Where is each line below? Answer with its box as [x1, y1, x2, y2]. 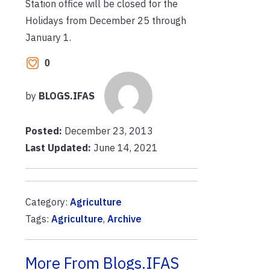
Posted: [25, 125, 64, 137]
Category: [25, 196, 70, 208]
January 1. [25, 31, 71, 43]
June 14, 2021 [91, 142, 158, 154]
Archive [107, 213, 142, 225]
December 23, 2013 [64, 125, 153, 137]
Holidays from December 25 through [25, 14, 186, 27]
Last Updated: [25, 142, 91, 154]
